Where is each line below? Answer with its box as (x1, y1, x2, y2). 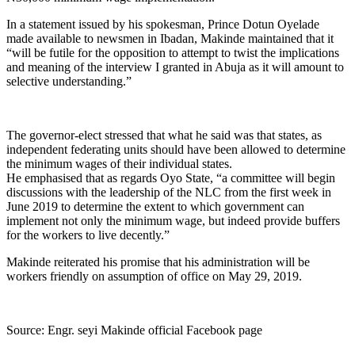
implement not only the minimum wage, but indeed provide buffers (6, 213, 340, 227)
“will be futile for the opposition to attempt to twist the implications (6, 45, 339, 59)
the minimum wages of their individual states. (6, 156, 232, 170)
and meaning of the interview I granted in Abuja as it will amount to (6, 59, 344, 74)
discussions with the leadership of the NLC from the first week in (6, 185, 331, 199)
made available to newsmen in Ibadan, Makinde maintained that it (6, 31, 334, 45)
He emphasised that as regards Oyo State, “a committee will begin (6, 170, 335, 185)
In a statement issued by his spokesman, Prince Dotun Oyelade (6, 17, 319, 31)
